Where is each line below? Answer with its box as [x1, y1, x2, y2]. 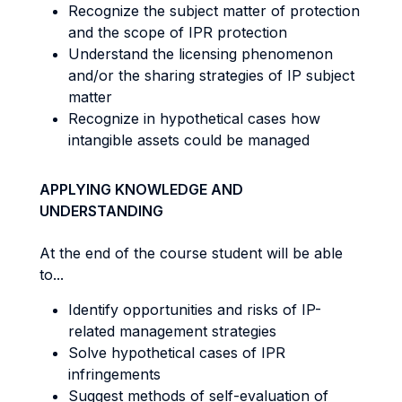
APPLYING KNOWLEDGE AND [39, 180, 243, 198]
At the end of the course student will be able [39, 244, 343, 262]
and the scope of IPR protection [68, 23, 287, 41]
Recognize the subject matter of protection [68, 2, 360, 20]
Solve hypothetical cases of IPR [68, 344, 285, 362]
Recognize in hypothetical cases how [68, 109, 320, 127]
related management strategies [68, 322, 276, 340]
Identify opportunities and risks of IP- [68, 301, 321, 319]
